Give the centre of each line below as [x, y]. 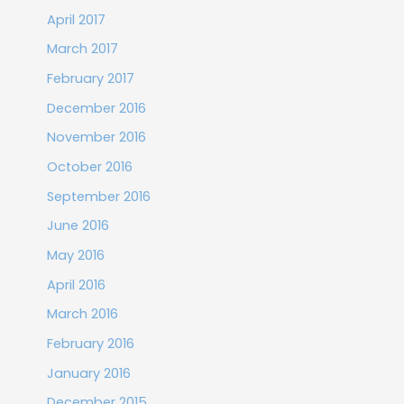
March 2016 [82, 314]
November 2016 [96, 138]
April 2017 [76, 19]
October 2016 [89, 167]
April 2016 [76, 285]
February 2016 [90, 343]
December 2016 [96, 108]
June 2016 [78, 226]
